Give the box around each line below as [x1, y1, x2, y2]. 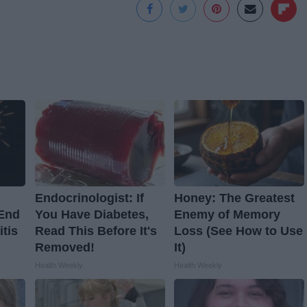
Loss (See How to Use [173, 224, 303, 238]
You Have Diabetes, [34, 208, 149, 222]
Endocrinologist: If [34, 191, 144, 206]
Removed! [34, 241, 95, 255]
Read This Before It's [34, 224, 157, 238]
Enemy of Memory [173, 208, 280, 222]
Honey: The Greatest [173, 191, 295, 206]
